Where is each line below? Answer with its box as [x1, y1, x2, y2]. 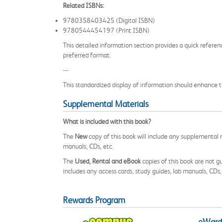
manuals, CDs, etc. [63, 142, 113, 150]
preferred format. [63, 51, 111, 59]
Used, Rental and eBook [75, 157, 141, 165]
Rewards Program [63, 195, 125, 205]
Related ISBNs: [63, 1, 104, 9]
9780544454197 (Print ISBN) [63, 26, 150, 34]
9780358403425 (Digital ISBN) [63, 16, 155, 24]
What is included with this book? [63, 117, 151, 125]
